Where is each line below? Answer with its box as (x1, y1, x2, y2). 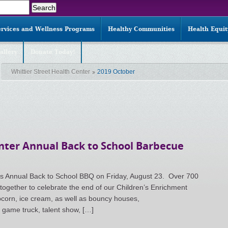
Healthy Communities (108, 25, 175, 33)
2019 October (97, 68, 135, 75)
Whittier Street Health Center (11, 68, 90, 75)
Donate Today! (31, 48, 75, 55)
